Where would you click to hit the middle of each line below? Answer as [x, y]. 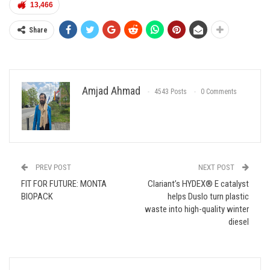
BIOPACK [37, 196]
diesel [239, 221]
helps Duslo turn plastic [208, 196]
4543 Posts [171, 91]
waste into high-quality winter [197, 209]
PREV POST [52, 167]
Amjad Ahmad [111, 90]
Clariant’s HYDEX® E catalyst [198, 184]
